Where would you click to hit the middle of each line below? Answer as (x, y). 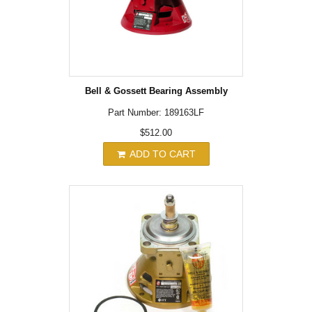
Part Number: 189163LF (156, 112)
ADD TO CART (161, 154)
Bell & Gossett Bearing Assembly (156, 91)
